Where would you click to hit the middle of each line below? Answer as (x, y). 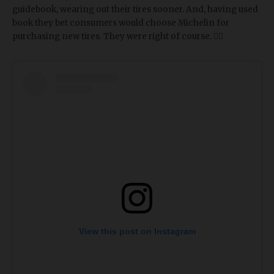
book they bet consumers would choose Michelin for (121, 23)
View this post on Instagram (137, 231)
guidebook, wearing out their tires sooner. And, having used (135, 9)
